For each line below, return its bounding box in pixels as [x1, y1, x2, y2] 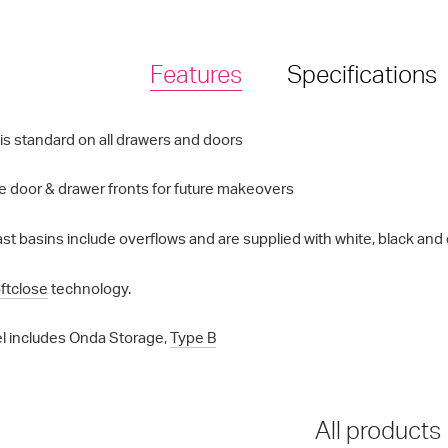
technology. [47, 278, 131, 298]
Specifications [287, 58, 438, 89]
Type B [169, 328, 216, 348]
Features [150, 58, 243, 89]
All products [315, 414, 442, 445]
